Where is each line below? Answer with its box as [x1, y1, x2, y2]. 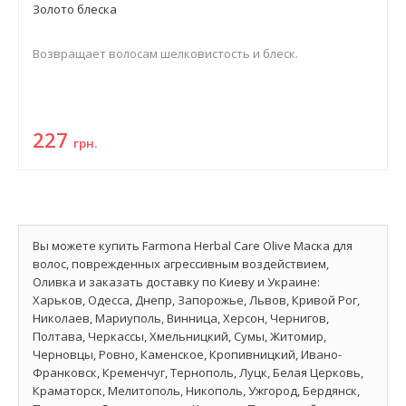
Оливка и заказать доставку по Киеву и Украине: [33, 274, 320, 290]
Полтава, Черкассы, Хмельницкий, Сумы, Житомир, [33, 328, 326, 344]
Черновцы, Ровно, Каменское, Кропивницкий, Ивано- [33, 346, 342, 362]
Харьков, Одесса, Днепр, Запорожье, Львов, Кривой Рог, [33, 292, 360, 308]
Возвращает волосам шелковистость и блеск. [33, 45, 298, 62]
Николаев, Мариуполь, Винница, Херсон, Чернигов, [33, 310, 329, 326]
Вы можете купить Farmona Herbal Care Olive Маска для [33, 237, 353, 254]
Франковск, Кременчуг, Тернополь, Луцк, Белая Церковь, [33, 364, 363, 381]
